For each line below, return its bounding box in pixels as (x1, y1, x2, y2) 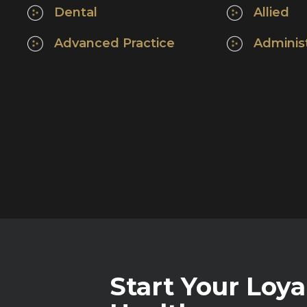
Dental (54, 4, 97, 20)
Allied (254, 4, 289, 20)
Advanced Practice (54, 35, 178, 51)
